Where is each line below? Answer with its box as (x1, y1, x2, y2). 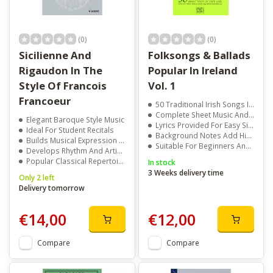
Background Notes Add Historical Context (155, 130, 246, 141)
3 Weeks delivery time (147, 168, 224, 178)
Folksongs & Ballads (147, 48, 250, 63)
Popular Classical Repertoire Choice (26, 156, 118, 166)
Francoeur (19, 94, 71, 108)
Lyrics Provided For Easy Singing (155, 120, 248, 130)
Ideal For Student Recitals (26, 125, 114, 135)
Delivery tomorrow (19, 183, 85, 193)
